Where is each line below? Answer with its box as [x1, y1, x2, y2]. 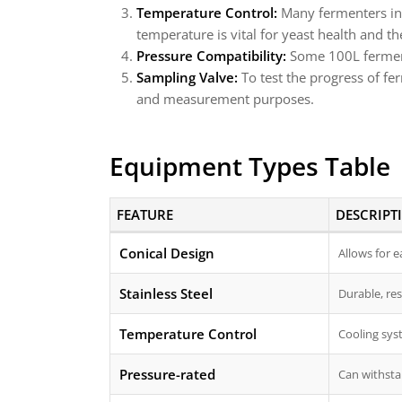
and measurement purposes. [136, 90, 314, 108]
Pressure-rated [119, 365, 215, 383]
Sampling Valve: [136, 68, 238, 86]
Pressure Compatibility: [136, 47, 286, 65]
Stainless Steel [119, 284, 213, 302]
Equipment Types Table [109, 149, 390, 183]
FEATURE [116, 205, 173, 223]
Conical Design [119, 244, 214, 262]
